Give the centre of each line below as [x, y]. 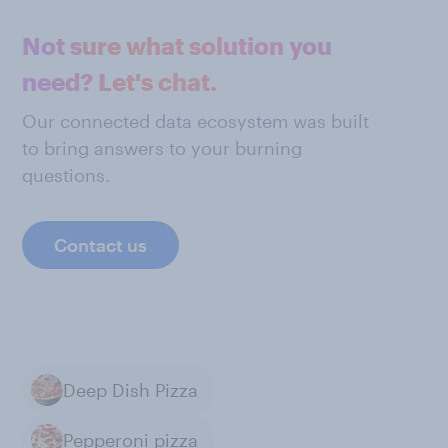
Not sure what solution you [177, 45]
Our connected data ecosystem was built [195, 121]
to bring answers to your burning [162, 148]
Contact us [100, 245]
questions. [66, 175]
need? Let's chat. [119, 81]
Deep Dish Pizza [130, 389]
